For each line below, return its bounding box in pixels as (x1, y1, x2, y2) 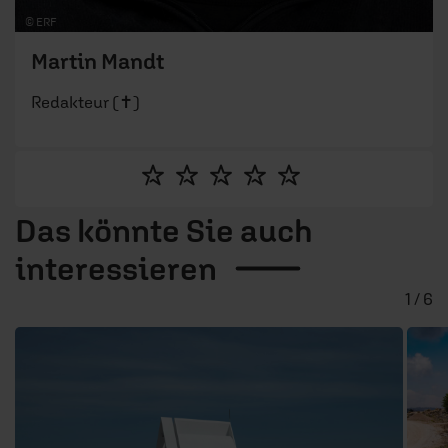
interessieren (15, 248, 217, 287)
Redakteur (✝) (31, 91, 140, 112)
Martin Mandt (31, 47, 164, 74)
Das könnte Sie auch (15, 210, 313, 249)
